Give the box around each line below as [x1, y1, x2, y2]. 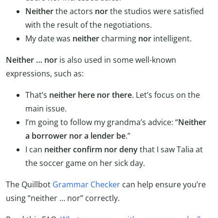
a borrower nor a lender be [25, 130, 126, 142]
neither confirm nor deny [44, 144, 138, 155]
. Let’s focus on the [132, 90, 200, 101]
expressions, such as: [6, 68, 84, 79]
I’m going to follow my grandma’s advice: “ [25, 117, 178, 128]
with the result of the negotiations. [25, 19, 152, 31]
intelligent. [151, 33, 192, 44]
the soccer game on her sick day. [25, 158, 145, 169]
